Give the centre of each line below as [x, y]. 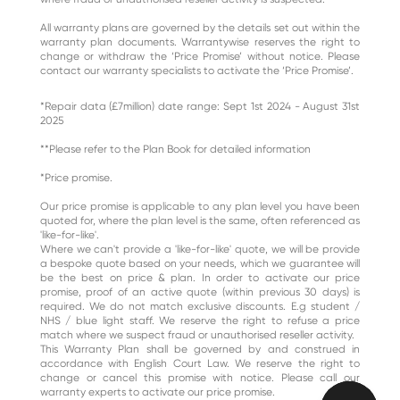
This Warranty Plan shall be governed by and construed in [200, 350]
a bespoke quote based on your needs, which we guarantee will [200, 264]
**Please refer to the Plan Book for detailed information [175, 150]
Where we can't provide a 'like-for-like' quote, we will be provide [200, 250]
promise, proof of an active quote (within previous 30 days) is [200, 292]
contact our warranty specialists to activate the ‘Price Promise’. [196, 71]
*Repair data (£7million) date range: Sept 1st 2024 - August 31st [200, 107]
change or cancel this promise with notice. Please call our [200, 378]
